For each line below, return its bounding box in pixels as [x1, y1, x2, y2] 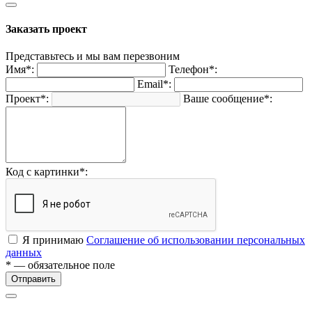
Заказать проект [6, 22, 87, 35]
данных [6, 247, 42, 258]
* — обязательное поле [6, 259, 115, 271]
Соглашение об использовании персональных [86, 234, 305, 246]
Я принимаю [22, 234, 86, 246]
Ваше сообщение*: [183, 93, 272, 104]
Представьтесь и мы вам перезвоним [6, 50, 180, 62]
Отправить [11, 274, 56, 284]
